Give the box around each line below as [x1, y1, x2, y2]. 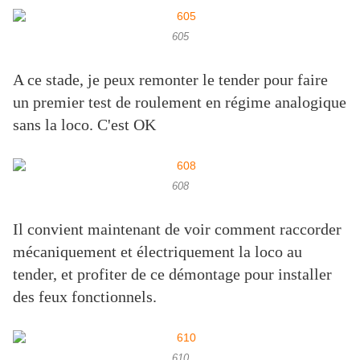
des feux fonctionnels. [13, 288, 165, 306]
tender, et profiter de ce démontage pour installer [13, 265, 332, 284]
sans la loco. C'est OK [13, 116, 156, 134]
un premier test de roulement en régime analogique [13, 93, 346, 112]
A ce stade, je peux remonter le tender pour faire [13, 71, 328, 89]
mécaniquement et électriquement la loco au [13, 243, 302, 261]
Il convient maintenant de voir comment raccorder [13, 220, 342, 239]
